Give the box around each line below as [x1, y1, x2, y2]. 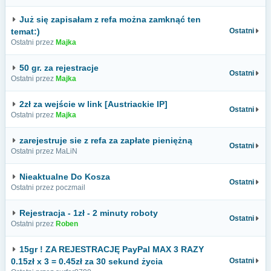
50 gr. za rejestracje [19, 63, 99, 73]
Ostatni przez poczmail [11, 183, 85, 192]
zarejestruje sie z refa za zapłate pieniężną [19, 135, 192, 145]
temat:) [11, 27, 40, 36]
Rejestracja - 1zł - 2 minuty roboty [19, 208, 158, 218]
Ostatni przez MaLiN [11, 147, 77, 155]
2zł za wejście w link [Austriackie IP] [19, 99, 168, 109]
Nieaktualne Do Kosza [19, 172, 110, 181]
